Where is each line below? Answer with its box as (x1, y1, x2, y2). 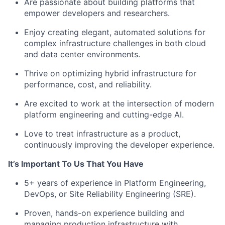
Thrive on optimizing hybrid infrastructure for (24, 68, 196, 78)
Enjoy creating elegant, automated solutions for (24, 27, 205, 37)
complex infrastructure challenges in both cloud (24, 38, 206, 48)
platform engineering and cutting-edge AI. (24, 109, 184, 120)
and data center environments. (24, 49, 140, 59)
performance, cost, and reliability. (24, 79, 152, 89)
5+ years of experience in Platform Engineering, (24, 177, 206, 188)
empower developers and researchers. (24, 8, 170, 18)
